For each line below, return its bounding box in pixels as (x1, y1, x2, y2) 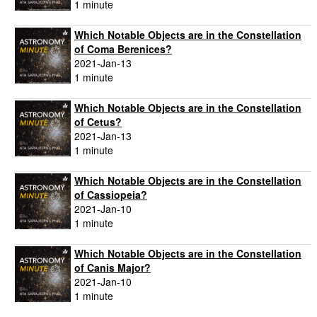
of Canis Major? (74, 260, 151, 275)
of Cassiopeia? (74, 188, 147, 202)
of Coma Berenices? (74, 42, 172, 57)
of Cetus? (74, 115, 122, 129)
